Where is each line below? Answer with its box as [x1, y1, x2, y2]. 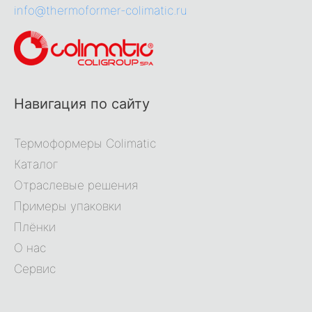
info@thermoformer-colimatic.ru [14, 3, 187, 18]
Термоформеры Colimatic [14, 136, 156, 151]
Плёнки [14, 220, 56, 235]
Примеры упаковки [14, 199, 121, 214]
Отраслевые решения [14, 178, 138, 193]
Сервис [14, 262, 56, 276]
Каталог [14, 157, 58, 172]
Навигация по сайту [14, 95, 150, 113]
